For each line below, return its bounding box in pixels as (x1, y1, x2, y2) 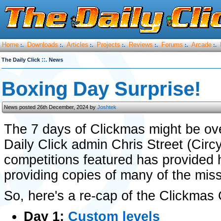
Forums (161, 41, 183, 48)
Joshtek (97, 104, 116, 110)
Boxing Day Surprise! (1, 78, 201, 100)
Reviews (129, 41, 153, 48)
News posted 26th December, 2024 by (4, 104, 97, 110)
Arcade (191, 41, 212, 48)
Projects (97, 41, 120, 48)
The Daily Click (1, 57, 40, 63)
